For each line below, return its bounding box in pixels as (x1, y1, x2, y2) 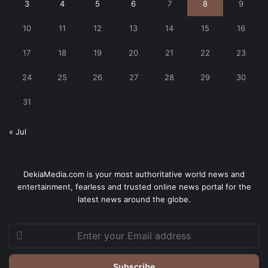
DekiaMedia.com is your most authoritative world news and (23, 169, 245, 179)
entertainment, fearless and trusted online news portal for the (17, 182, 251, 192)
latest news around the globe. (77, 194, 191, 205)
